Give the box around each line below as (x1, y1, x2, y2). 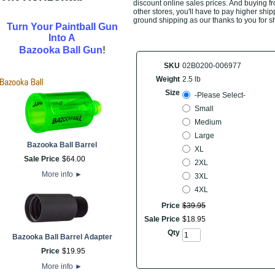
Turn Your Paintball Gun (6, 21, 118, 32)
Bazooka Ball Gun (18, 45, 103, 55)
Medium (195, 118, 222, 126)
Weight (156, 75, 180, 83)
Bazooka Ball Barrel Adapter (12, 233, 112, 241)
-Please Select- (195, 91, 246, 99)
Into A (48, 33, 76, 43)
